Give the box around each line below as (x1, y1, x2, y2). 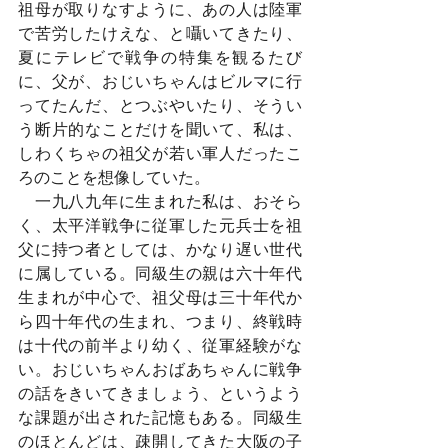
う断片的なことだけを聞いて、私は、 (18, 121, 302, 138)
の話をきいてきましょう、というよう (18, 385, 302, 402)
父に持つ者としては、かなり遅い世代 (18, 241, 302, 258)
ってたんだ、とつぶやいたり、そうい (18, 97, 302, 114)
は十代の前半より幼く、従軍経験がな (18, 337, 302, 354)
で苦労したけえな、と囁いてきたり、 (18, 25, 302, 42)
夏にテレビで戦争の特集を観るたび (18, 49, 302, 66)
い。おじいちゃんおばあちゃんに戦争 (18, 361, 302, 378)
